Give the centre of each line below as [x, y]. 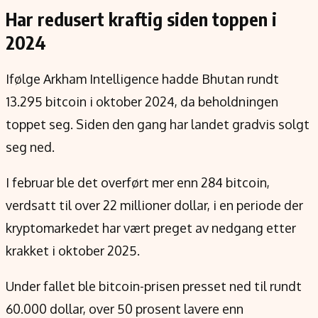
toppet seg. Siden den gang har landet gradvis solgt [158, 124]
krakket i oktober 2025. [73, 251]
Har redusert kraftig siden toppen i [141, 19]
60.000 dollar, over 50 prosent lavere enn [125, 309]
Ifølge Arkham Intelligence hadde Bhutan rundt [142, 79]
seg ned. [30, 147]
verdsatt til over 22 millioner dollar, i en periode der [154, 205]
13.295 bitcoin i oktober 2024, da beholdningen [142, 102]
